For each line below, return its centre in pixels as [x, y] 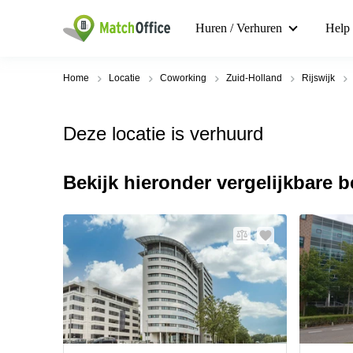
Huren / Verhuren [239, 28]
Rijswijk [318, 78]
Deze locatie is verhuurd [163, 134]
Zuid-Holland [254, 78]
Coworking [183, 78]
